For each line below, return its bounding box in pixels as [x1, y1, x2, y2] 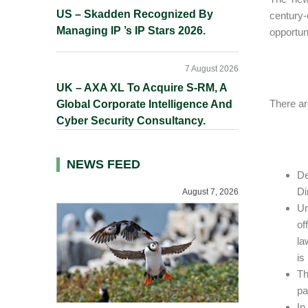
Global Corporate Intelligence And [56, 98, 232, 110]
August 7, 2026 [182, 187, 239, 197]
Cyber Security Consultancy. [56, 115, 206, 126]
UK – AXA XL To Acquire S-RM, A [56, 82, 227, 93]
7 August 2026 [185, 64, 239, 74]
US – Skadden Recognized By [56, 8, 213, 20]
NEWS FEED [67, 157, 140, 171]
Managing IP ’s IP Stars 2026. [56, 25, 206, 36]
